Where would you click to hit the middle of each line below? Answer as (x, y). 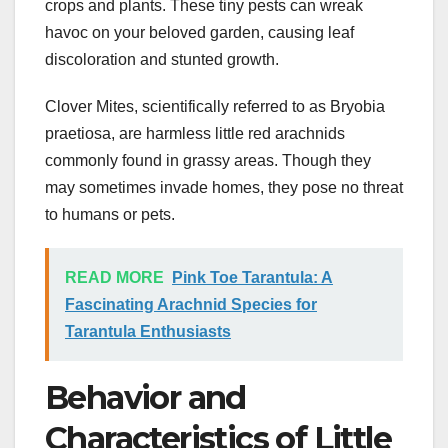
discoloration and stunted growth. (162, 60)
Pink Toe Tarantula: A (252, 278)
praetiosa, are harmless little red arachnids (195, 134)
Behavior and (145, 398)
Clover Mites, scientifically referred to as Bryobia (215, 107)
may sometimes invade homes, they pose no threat (224, 188)
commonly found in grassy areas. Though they (208, 161)
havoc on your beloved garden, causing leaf (199, 33)
